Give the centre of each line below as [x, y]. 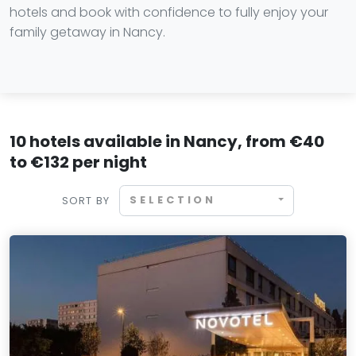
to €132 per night [78, 162]
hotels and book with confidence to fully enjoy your [169, 12]
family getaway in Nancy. [87, 32]
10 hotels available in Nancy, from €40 [167, 141]
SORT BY [86, 200]
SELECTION [173, 200]
